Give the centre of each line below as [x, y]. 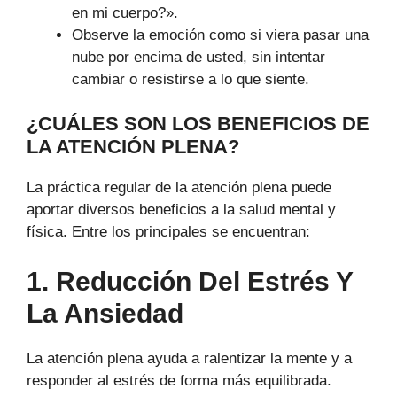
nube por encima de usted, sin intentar [198, 57]
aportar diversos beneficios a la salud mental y [181, 210]
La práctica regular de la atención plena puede [179, 188]
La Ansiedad [105, 313]
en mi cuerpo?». [125, 12]
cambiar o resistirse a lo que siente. [191, 79]
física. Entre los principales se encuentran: [168, 232]
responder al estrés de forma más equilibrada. [179, 380]
